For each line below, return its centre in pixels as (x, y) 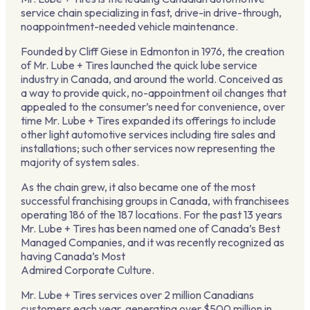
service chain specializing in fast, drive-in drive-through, (151, 12)
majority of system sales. (80, 162)
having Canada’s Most (73, 256)
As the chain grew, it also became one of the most (138, 186)
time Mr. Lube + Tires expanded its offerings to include (148, 120)
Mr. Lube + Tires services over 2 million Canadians (137, 294)
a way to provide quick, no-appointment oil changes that (153, 92)
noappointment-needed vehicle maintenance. (129, 26)
